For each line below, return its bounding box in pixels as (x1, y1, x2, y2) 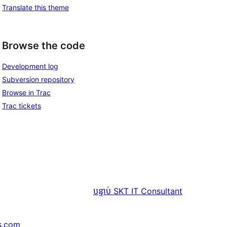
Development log (2, 62, 58, 71)
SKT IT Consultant (113, 186, 182, 197)
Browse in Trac (2, 88, 51, 97)
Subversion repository (2, 75, 74, 84)
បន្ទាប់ (93, 186, 111, 197)
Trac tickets (2, 101, 41, 110)
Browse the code (2, 39, 85, 52)
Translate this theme (2, 3, 69, 12)
